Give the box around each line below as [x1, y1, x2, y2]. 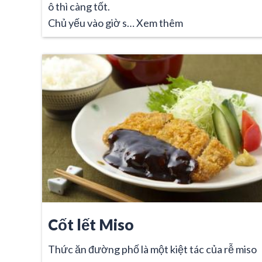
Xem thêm [136, 16, 183, 29]
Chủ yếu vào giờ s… [48, 16, 136, 29]
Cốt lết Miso [48, 215, 134, 233]
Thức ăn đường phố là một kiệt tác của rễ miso [48, 242, 257, 256]
